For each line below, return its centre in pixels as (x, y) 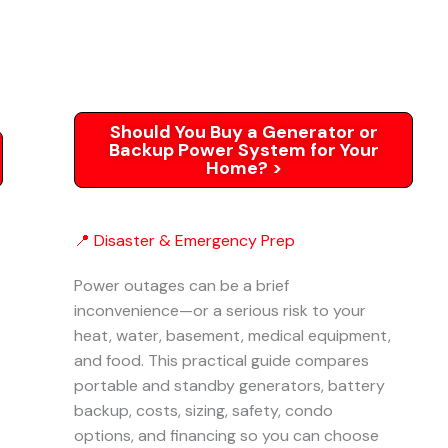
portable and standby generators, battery (229, 385)
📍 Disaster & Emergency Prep (184, 240)
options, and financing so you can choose (226, 435)
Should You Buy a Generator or (243, 132)
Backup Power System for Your (243, 150)
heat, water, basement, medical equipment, (232, 335)
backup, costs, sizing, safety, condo (203, 410)
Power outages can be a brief (181, 285)
